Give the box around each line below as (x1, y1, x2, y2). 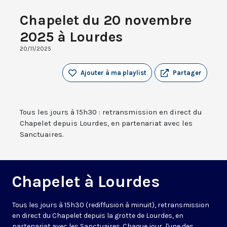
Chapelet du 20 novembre (20, 12, 192, 29)
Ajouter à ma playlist (81, 69, 146, 77)
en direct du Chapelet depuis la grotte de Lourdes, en (12, 211, 183, 220)
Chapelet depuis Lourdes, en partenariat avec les (20, 119, 193, 128)
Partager (173, 69, 202, 77)
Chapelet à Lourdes (12, 172, 160, 192)
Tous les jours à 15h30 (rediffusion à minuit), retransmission (12, 201, 209, 210)
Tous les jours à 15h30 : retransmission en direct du (20, 107, 202, 117)
